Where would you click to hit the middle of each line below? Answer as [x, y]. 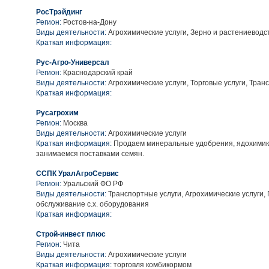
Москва [75, 123]
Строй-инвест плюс [71, 234]
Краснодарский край [98, 73]
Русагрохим [57, 113]
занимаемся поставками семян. [90, 154]
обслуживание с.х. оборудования [92, 204]
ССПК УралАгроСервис [77, 174]
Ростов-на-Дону [90, 22]
